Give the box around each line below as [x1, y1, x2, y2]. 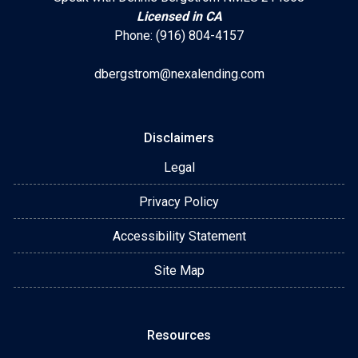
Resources [147, 327, 211, 343]
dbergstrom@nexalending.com [93, 66, 265, 82]
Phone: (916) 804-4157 [114, 27, 244, 43]
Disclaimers [144, 129, 214, 145]
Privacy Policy [139, 193, 219, 209]
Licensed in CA [136, 8, 222, 24]
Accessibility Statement [112, 228, 246, 244]
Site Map [153, 262, 205, 278]
